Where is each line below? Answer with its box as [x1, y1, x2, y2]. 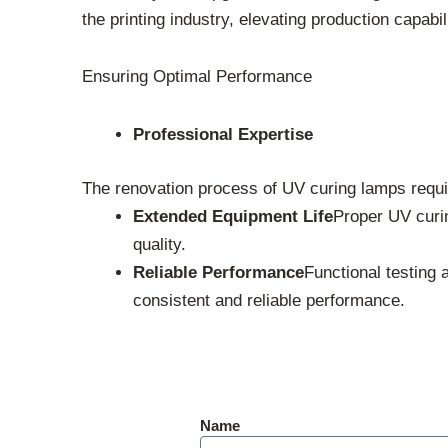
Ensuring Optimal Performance [82, 67, 312, 87]
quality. [133, 234, 186, 254]
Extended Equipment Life [133, 206, 333, 226]
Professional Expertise [133, 125, 313, 145]
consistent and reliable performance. [133, 290, 405, 310]
